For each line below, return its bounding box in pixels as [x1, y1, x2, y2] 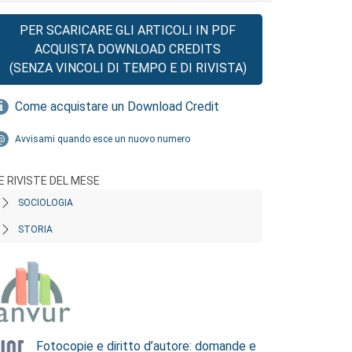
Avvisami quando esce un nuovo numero [15, 134, 190, 145]
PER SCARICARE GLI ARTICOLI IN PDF [20, 23, 236, 38]
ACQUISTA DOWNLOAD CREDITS [35, 42, 221, 57]
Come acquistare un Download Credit [15, 99, 219, 114]
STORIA [18, 224, 53, 235]
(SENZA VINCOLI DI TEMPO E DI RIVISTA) [9, 60, 247, 75]
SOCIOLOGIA [18, 197, 73, 208]
